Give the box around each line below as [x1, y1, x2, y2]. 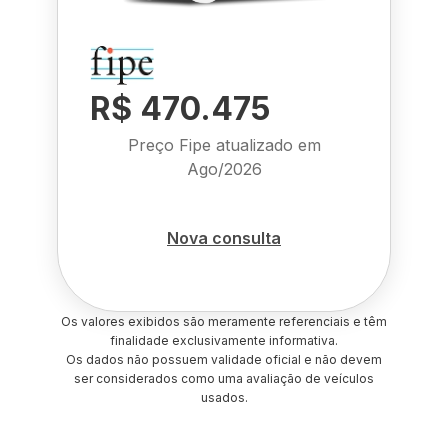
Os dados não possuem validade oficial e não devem [66, 352, 382, 367]
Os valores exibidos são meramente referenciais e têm [61, 314, 387, 329]
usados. [200, 390, 248, 405]
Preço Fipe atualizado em [127, 135, 321, 155]
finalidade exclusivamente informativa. [110, 333, 338, 348]
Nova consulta [167, 227, 281, 248]
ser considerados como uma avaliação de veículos [74, 371, 374, 386]
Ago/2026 [186, 159, 262, 179]
